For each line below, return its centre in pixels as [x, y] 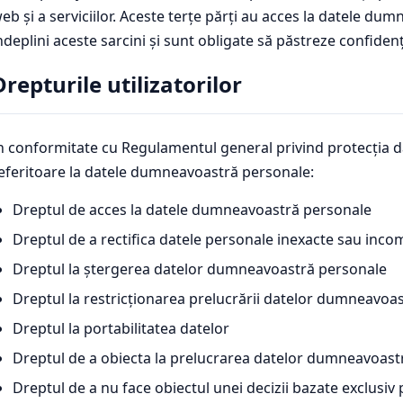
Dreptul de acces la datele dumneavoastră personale [192, 209]
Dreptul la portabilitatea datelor [121, 328]
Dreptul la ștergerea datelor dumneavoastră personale [200, 269]
